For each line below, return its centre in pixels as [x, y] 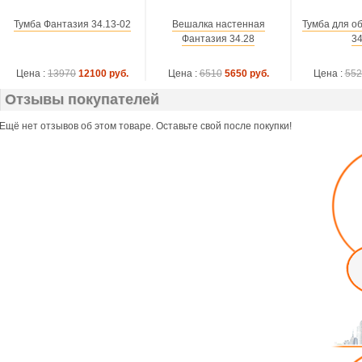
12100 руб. [103, 74]
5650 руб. [246, 74]
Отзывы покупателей [82, 99]
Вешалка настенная [218, 24]
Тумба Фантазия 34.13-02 [72, 24]
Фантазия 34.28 [218, 39]
